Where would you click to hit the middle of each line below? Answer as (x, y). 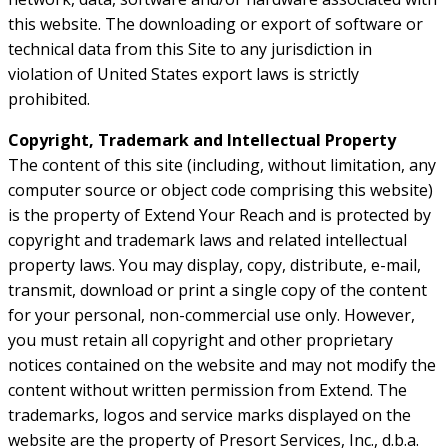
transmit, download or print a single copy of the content (217, 290)
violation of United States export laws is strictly (183, 74)
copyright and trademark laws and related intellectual (207, 240)
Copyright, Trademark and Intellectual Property (202, 140)
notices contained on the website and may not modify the (222, 365)
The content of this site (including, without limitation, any (222, 165)
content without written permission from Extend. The (207, 390)
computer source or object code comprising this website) (220, 190)
